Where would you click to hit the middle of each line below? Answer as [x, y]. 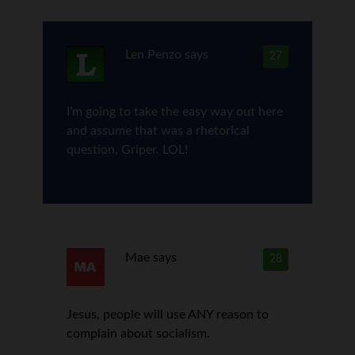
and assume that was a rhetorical [158, 131]
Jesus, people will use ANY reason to [168, 315]
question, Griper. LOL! [128, 150]
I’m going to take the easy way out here [175, 112]
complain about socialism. [139, 334]
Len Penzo [153, 55]
